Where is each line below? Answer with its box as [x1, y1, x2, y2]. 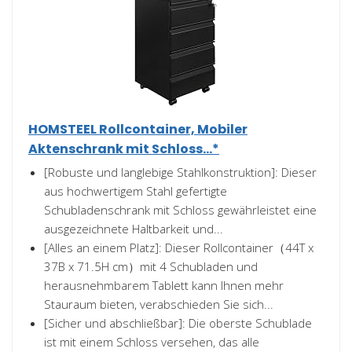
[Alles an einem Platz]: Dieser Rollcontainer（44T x [44, 240, 313, 255]
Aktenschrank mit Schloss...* [28, 140, 219, 158]
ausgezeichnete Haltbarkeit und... [44, 221, 223, 236]
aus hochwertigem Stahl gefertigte [44, 183, 227, 199]
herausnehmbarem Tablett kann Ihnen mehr [44, 277, 284, 293]
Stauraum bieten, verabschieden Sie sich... [44, 296, 273, 312]
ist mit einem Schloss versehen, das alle [44, 334, 259, 350]
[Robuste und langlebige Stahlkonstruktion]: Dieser [44, 164, 317, 180]
